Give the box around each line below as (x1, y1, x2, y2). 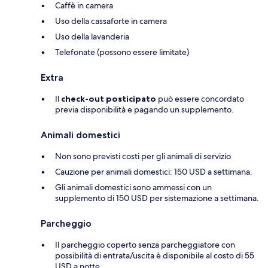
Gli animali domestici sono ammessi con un (55, 182, 212, 193)
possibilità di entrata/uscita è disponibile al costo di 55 (55, 250, 254, 261)
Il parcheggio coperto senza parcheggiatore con (55, 239, 235, 251)
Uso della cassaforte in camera (55, 16, 167, 27)
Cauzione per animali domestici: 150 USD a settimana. (55, 166, 252, 178)
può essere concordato (156, 93, 244, 105)
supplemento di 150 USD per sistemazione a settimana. (55, 193, 259, 204)
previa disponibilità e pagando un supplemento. (55, 104, 234, 115)
